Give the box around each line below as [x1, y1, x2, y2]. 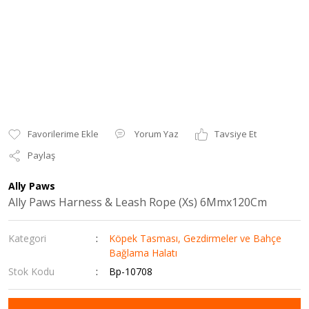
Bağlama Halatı [109, 246, 178, 259]
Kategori [8, 232, 46, 245]
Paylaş [28, 149, 55, 161]
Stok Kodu [8, 265, 54, 278]
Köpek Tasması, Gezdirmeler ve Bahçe [109, 232, 282, 245]
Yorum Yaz [134, 128, 179, 140]
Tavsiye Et [215, 128, 257, 140]
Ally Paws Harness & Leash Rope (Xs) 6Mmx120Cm [8, 195, 267, 210]
